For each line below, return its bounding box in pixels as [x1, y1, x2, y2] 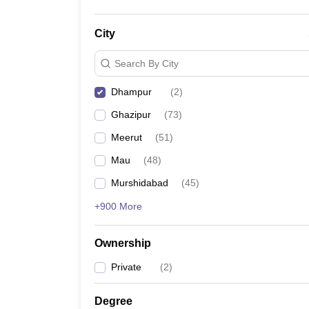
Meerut [111, 132, 142, 143]
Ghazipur [111, 109, 151, 120]
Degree [94, 295, 132, 307]
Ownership [94, 237, 151, 249]
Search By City [114, 57, 179, 69]
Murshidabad [111, 177, 168, 188]
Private [111, 261, 141, 272]
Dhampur [111, 86, 152, 97]
